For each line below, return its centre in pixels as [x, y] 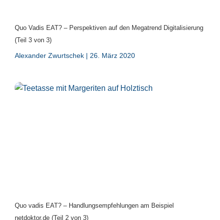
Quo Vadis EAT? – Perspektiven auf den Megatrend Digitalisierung [109, 27]
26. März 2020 [111, 55]
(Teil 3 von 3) [33, 40]
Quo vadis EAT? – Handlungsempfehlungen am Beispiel [94, 205]
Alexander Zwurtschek [50, 55]
